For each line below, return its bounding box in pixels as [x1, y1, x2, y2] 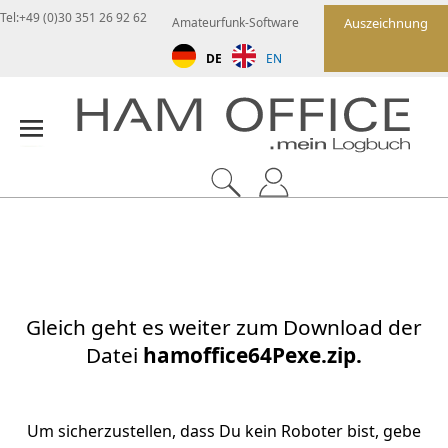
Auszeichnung [344, 14, 428, 32]
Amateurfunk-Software [172, 13, 299, 31]
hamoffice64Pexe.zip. [143, 340, 362, 369]
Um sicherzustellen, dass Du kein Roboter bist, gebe [27, 419, 421, 442]
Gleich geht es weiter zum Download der [26, 312, 422, 341]
